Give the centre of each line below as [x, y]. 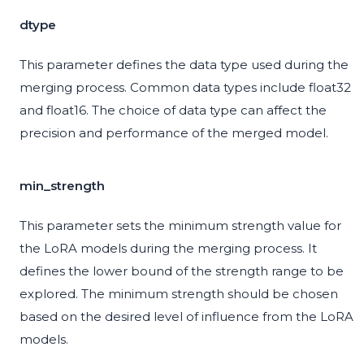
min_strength [62, 186]
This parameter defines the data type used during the [184, 65]
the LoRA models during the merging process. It [168, 249]
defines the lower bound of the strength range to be [182, 271]
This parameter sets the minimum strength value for [180, 226]
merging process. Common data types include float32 [185, 88]
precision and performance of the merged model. [174, 133]
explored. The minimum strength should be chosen [179, 294]
